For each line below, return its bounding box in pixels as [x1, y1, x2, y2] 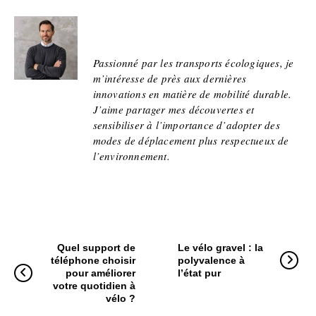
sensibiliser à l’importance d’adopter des [92, 118, 280, 133]
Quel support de [56, 242, 135, 254]
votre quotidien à [52, 280, 135, 292]
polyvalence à [177, 255, 245, 267]
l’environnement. [92, 149, 170, 164]
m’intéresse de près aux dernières [92, 71, 247, 86]
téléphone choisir [50, 255, 135, 267]
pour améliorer [65, 267, 135, 279]
